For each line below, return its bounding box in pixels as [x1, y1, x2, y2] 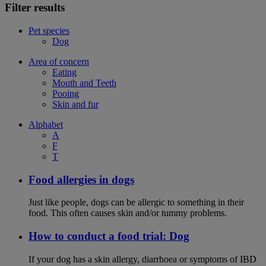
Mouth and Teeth [52, 77, 116, 88]
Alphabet [28, 119, 63, 129]
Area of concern [28, 56, 89, 66]
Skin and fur [52, 99, 99, 109]
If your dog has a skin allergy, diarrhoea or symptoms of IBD [28, 254, 256, 264]
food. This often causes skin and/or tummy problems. [28, 208, 227, 218]
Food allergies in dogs [28, 173, 134, 186]
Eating [52, 66, 77, 77]
